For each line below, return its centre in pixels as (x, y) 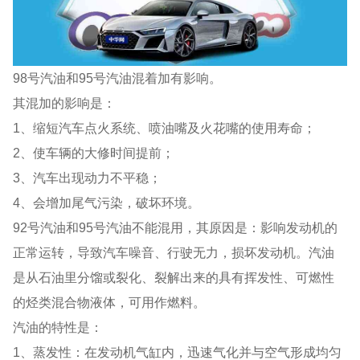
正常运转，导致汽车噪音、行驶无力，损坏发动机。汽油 (174, 252)
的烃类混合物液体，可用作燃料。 (110, 302)
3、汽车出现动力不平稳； (88, 177)
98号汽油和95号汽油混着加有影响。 (118, 78)
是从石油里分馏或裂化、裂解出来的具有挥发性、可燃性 (174, 277)
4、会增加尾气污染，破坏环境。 (107, 202)
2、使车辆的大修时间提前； (94, 152)
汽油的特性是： (58, 327)
